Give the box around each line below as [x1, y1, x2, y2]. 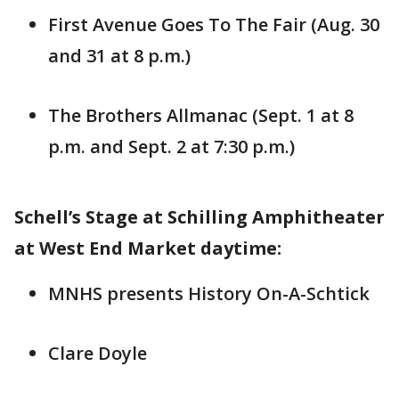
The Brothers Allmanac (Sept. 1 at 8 [48, 103, 354, 128]
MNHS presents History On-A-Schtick [48, 281, 370, 306]
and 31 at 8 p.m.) [48, 44, 191, 69]
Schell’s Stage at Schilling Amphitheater [14, 205, 385, 230]
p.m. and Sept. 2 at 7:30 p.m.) [48, 134, 295, 159]
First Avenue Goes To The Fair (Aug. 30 [48, 12, 379, 37]
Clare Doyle [48, 341, 147, 366]
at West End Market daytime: [14, 236, 281, 261]
